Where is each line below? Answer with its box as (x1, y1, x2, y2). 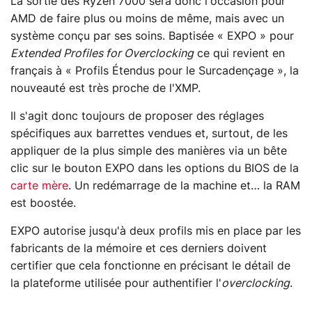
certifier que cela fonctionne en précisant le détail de (10, 260, 290, 272)
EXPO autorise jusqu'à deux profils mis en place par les (10, 226, 301, 237)
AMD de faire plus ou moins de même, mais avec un (10, 13, 284, 25)
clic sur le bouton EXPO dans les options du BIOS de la (10, 163, 299, 175)
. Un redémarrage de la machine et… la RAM (68, 180, 300, 192)
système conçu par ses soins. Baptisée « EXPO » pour (10, 31, 294, 42)
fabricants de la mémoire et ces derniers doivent (10, 243, 267, 255)
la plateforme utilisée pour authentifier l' (10, 278, 221, 290)
